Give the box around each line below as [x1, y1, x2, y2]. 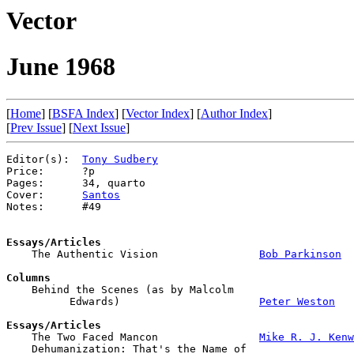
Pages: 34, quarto [6, 176, 145, 189]
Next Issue [73, 120, 126, 134]
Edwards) [6, 295, 259, 307]
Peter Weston [259, 295, 335, 307]
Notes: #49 [6, 200, 101, 213]
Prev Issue [10, 120, 62, 134]
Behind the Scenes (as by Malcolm [6, 283, 240, 296]
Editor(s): [6, 153, 82, 165]
